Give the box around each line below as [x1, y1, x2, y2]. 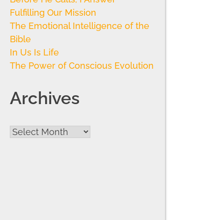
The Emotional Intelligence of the [10, 21, 149, 31]
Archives [10, 88, 80, 109]
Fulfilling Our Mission [10, 7, 96, 18]
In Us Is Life [10, 47, 59, 58]
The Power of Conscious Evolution [10, 60, 154, 71]
